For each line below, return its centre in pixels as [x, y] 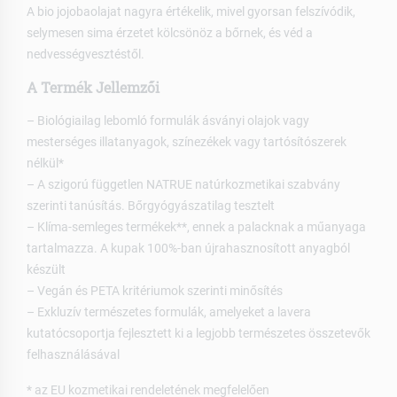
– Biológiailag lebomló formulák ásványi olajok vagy [168, 121]
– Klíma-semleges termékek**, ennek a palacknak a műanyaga [196, 227]
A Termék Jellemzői [93, 88]
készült [46, 270]
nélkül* [45, 163]
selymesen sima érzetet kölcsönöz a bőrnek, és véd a [170, 33]
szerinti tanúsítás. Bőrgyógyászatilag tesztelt [151, 206]
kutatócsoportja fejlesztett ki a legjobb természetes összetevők [198, 334]
